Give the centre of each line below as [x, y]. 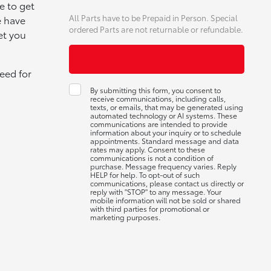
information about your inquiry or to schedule [165, 132]
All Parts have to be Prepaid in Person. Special [153, 18]
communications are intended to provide [158, 124]
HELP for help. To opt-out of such [145, 175]
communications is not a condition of [152, 158]
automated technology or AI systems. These [163, 115]
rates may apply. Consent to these [147, 149]
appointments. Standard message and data [164, 141]
